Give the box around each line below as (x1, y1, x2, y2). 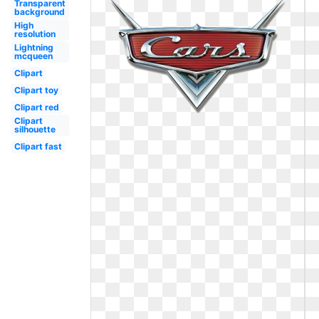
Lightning (14, 42, 53, 53)
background (14, 6, 65, 17)
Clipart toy (14, 85, 58, 95)
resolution (14, 28, 56, 39)
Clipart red (14, 102, 59, 113)
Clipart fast (14, 141, 62, 152)
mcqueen (14, 51, 53, 61)
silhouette (14, 124, 56, 135)
